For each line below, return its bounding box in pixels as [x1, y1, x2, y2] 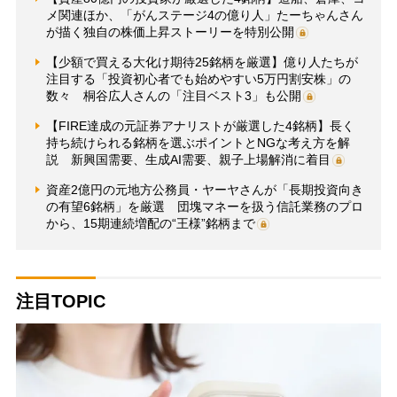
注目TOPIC [15, 291, 105, 311]
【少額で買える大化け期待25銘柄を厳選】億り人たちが [45, 54, 358, 69]
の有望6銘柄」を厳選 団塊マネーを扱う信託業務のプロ [45, 198, 363, 214]
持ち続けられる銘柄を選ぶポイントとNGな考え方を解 [45, 135, 350, 150]
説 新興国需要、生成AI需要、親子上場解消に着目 [45, 152, 331, 167]
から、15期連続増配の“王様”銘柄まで [45, 215, 255, 230]
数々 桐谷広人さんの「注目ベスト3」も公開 [45, 88, 301, 103]
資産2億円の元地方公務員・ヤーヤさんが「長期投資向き [45, 182, 363, 197]
